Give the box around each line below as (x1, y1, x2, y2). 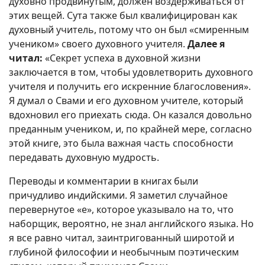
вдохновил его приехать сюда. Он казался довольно (9, 108, 252, 122)
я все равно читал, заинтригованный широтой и (9, 231, 234, 245)
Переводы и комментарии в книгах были (9, 174, 198, 188)
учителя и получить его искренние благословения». (9, 80, 251, 93)
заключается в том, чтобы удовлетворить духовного (9, 66, 253, 79)
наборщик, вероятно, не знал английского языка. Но (9, 217, 254, 231)
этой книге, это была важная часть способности (9, 137, 233, 150)
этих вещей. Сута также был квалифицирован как (9, 9, 237, 22)
